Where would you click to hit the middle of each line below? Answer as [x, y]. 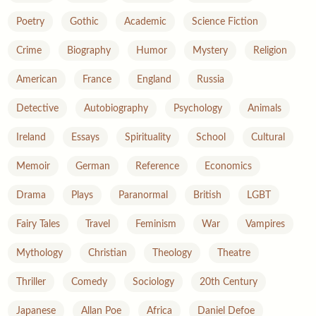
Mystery [211, 50]
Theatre [234, 253]
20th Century [229, 282]
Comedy [90, 282]
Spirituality [148, 137]
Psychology [198, 108]
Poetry [31, 22]
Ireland [31, 137]
